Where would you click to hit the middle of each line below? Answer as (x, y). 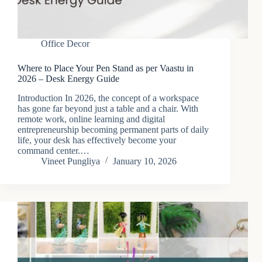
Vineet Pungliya (70, 161)
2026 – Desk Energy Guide (68, 79)
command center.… (54, 151)
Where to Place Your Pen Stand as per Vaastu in (106, 68)
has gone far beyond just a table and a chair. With (108, 109)
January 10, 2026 (145, 161)
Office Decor (65, 44)
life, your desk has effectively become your (97, 140)
